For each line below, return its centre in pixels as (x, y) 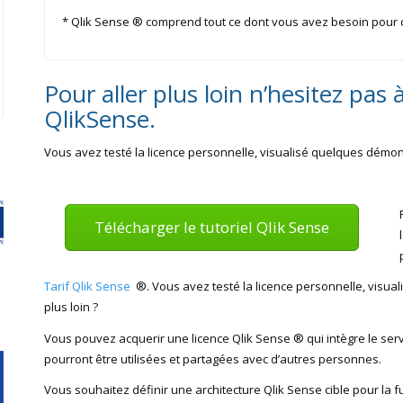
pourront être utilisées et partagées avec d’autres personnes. (213, 358)
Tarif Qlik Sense (87, 286)
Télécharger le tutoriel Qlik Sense (211, 227)
